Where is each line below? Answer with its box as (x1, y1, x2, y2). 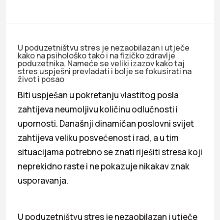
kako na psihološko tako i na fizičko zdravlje (18, 50, 175, 61)
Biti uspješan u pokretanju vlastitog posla (18, 89, 179, 101)
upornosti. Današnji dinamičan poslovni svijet (18, 117, 194, 129)
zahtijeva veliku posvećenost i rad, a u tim (18, 132, 179, 143)
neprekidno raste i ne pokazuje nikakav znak (18, 160, 190, 172)
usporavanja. (18, 174, 68, 186)
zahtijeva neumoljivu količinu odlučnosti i (18, 103, 178, 115)
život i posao (18, 73, 64, 84)
